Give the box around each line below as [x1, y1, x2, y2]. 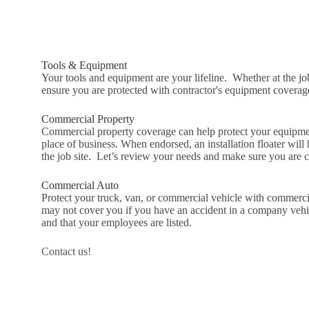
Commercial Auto [41, 179, 119, 191]
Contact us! [41, 245, 91, 257]
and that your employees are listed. [41, 216, 192, 228]
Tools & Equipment [41, 59, 127, 71]
